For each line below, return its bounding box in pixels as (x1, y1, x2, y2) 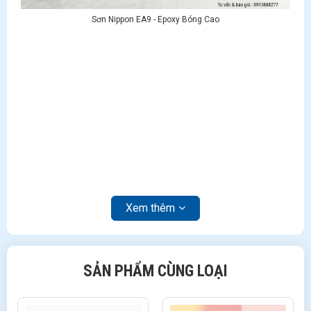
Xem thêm (126, 201, 175, 215)
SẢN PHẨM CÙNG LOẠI (83, 262, 228, 280)
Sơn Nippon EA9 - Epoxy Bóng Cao (92, 15, 219, 24)
